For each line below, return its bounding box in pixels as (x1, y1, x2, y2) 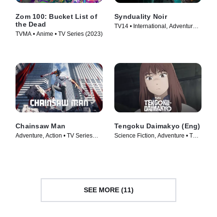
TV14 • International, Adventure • (114, 23, 200, 30)
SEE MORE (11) (83, 186, 134, 194)
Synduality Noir (114, 13, 167, 21)
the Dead (15, 20, 46, 29)
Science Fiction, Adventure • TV (114, 132, 197, 139)
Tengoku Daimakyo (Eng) (114, 122, 201, 130)
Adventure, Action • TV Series (15, 132, 93, 139)
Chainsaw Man (15, 122, 65, 130)
